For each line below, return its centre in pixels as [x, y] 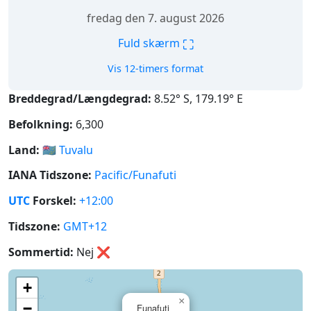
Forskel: [53, 201]
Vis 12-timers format [155, 68]
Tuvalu [76, 150]
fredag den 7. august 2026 [155, 18]
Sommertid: [41, 252]
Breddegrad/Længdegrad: [80, 99]
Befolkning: [41, 124]
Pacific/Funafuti [135, 175]
